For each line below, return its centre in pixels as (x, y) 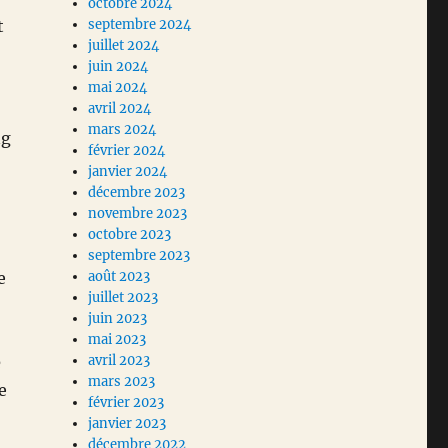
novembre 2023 (138, 214)
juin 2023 (118, 319)
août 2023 (119, 277)
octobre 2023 (130, 235)
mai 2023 (117, 340)
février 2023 (126, 403)
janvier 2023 (127, 424)
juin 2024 (118, 67)
